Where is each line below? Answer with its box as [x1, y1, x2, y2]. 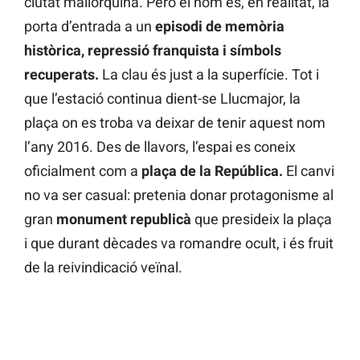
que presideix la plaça [194, 211, 332, 228]
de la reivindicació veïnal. [24, 259, 182, 276]
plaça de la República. [141, 162, 283, 180]
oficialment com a [24, 162, 141, 180]
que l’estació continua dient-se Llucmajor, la [24, 90, 301, 108]
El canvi [283, 162, 334, 180]
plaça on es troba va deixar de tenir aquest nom [24, 114, 325, 132]
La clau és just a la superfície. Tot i [99, 66, 319, 84]
